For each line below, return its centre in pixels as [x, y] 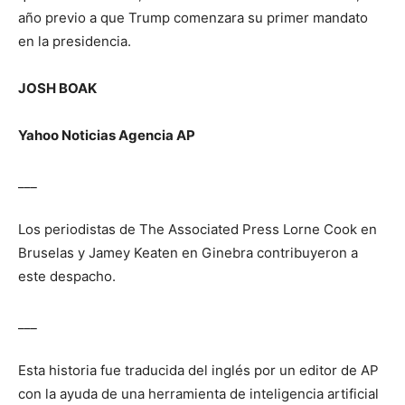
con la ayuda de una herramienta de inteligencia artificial [198, 394]
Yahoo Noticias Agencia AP [107, 136]
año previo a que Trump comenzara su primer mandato [193, 18]
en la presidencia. [75, 42]
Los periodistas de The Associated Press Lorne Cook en [198, 230]
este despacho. [67, 277]
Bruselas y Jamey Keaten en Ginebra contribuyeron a [188, 253]
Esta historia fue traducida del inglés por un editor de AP [198, 371]
